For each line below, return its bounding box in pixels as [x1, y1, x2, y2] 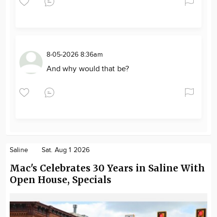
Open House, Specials [10, 173, 111, 186]
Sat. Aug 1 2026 [41, 146, 90, 154]
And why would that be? [46, 64, 129, 74]
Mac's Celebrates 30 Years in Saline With [10, 162, 205, 174]
